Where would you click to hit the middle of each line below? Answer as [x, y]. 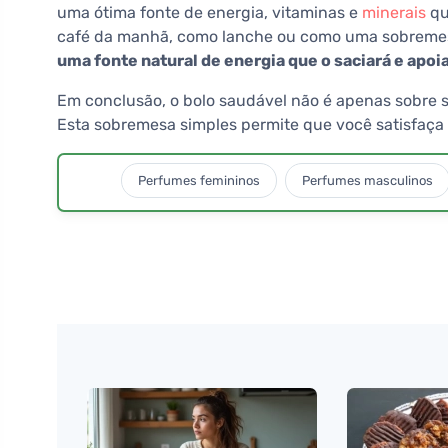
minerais [394, 13]
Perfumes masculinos [367, 181]
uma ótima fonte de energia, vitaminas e [209, 13]
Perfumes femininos [199, 181]
